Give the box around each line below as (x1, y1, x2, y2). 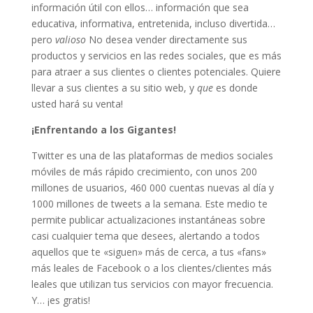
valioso (54, 32, 86, 46)
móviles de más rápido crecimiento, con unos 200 (31, 164, 257, 178)
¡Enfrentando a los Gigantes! (31, 122, 176, 136)
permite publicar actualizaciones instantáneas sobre (31, 212, 265, 226)
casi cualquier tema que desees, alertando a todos (31, 228, 260, 242)
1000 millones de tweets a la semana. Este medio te (31, 196, 268, 210)
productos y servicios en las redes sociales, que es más (31, 48, 282, 62)
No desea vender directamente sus (85, 32, 247, 46)
